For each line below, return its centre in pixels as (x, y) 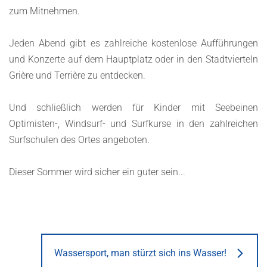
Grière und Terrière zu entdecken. (77, 76)
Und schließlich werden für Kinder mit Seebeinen (133, 108)
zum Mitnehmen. (44, 11)
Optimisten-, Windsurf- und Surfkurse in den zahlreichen (133, 124)
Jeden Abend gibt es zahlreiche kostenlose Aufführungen (133, 44)
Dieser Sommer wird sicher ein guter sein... (97, 172)
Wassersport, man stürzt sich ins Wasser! (140, 253)
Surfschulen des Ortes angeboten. (79, 140)
